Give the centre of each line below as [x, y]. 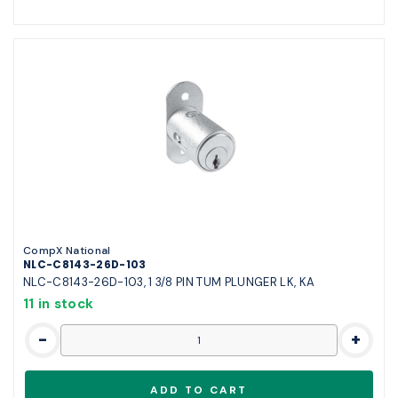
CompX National [67, 250]
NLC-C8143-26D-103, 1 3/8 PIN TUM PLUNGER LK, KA [169, 282]
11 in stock [59, 303]
